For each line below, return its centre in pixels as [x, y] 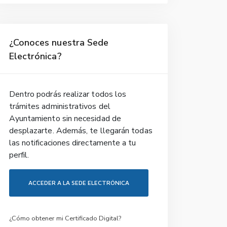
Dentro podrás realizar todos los [68, 94]
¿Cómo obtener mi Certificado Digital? [65, 218]
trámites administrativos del [60, 106]
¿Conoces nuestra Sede [59, 43]
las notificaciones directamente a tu [72, 143]
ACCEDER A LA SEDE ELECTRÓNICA [79, 183]
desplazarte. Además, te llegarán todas [81, 131]
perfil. [19, 155]
